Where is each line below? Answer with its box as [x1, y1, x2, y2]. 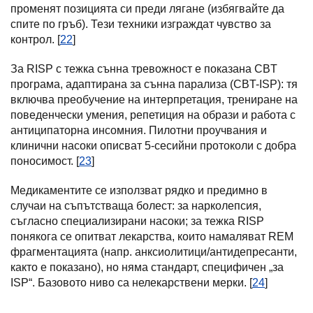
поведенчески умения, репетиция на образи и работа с [10, 109, 296, 121]
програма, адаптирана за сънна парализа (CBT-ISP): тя [10, 78, 298, 90]
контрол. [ [10, 34, 60, 45]
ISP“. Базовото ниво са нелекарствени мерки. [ [10, 277, 252, 289]
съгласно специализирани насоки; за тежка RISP [10, 215, 264, 227]
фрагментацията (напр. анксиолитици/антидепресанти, [10, 246, 297, 258]
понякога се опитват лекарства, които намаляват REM [10, 231, 293, 242]
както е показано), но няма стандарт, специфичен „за [10, 261, 284, 273]
